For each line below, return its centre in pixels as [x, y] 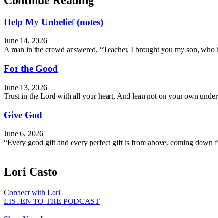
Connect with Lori [32, 193]
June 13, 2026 [26, 87]
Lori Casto [31, 172]
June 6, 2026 [24, 134]
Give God [23, 115]
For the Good [31, 69]
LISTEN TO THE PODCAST [52, 201]
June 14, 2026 [26, 41]
